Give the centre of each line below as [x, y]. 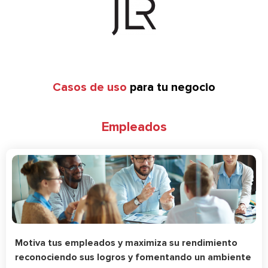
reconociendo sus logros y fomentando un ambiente [133, 258]
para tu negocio [171, 88]
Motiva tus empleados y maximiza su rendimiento [126, 243]
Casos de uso [90, 88]
